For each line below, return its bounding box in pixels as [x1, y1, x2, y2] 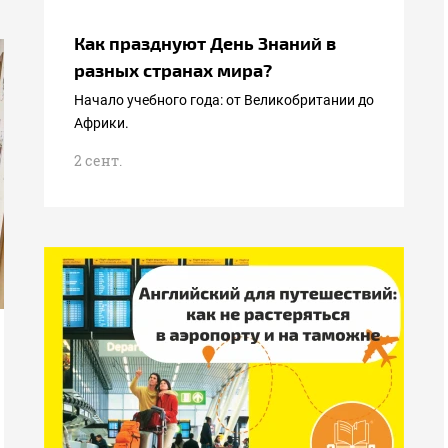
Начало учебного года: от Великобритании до [74, 92, 374, 108]
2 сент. [74, 151, 122, 170]
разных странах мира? [74, 59, 272, 80]
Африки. [74, 115, 129, 131]
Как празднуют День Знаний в [74, 32, 336, 53]
